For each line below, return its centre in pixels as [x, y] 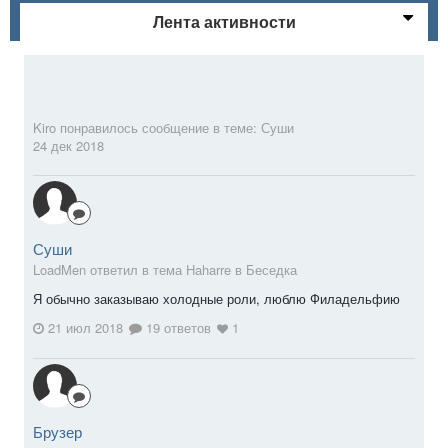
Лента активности [224, 21]
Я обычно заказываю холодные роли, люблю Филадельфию [216, 298]
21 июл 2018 [85, 328]
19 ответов [176, 328]
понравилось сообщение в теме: [158, 127]
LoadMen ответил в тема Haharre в [139, 269]
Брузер [57, 432]
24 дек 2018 [68, 145]
